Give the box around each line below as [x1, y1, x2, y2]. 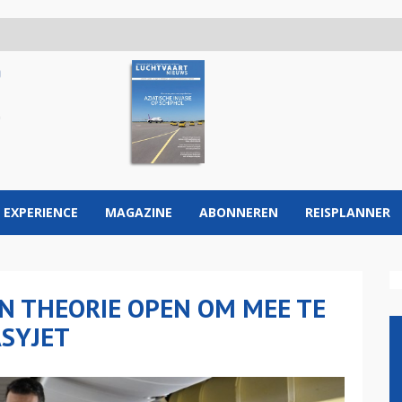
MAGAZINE [105, 204, 172, 221]
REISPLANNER [305, 204, 390, 221]
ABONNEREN [199, 204, 278, 221]
